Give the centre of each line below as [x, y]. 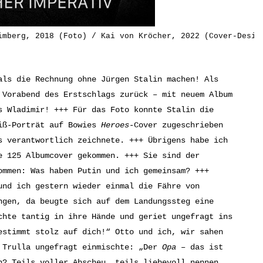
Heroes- [117, 125]
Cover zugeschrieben [178, 125]
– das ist [200, 247]
